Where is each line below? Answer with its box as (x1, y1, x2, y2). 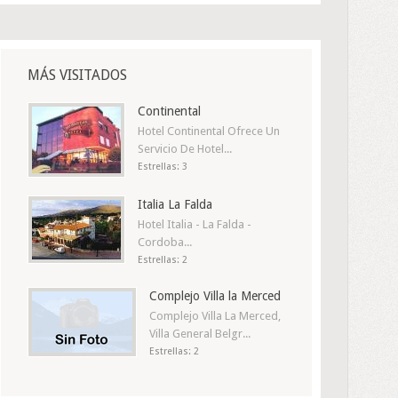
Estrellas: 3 (138, 161, 187, 172)
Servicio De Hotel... (138, 142, 232, 155)
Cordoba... (138, 235, 192, 249)
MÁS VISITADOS (28, 67, 127, 84)
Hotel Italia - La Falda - (138, 218, 251, 231)
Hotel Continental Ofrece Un (138, 124, 280, 138)
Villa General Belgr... (149, 327, 251, 340)
